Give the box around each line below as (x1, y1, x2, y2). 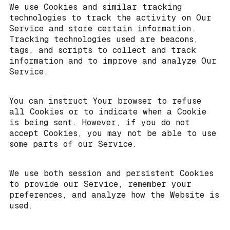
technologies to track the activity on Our (9, 13, 212, 23)
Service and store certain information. (9, 24, 196, 34)
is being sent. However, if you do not (9, 118, 190, 128)
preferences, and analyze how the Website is (9, 190, 219, 200)
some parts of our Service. (9, 139, 137, 149)
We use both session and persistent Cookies (9, 168, 214, 179)
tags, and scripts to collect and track (9, 45, 196, 55)
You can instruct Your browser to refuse (9, 96, 201, 106)
